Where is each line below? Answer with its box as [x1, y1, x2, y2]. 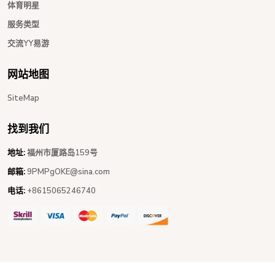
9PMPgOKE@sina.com [27, 166, 110, 177]
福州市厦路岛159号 [25, 147, 98, 158]
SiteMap [7, 92, 39, 104]
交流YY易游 [7, 37, 49, 49]
